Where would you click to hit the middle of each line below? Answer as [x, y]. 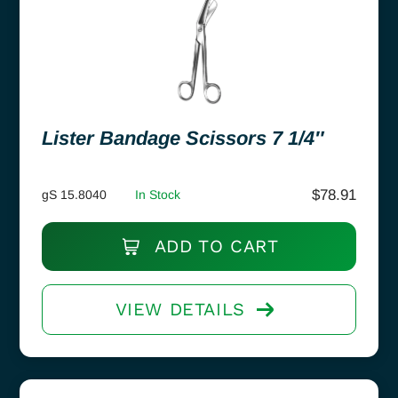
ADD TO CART [214, 246]
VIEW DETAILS [180, 309]
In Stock [158, 194]
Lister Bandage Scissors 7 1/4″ [183, 138]
